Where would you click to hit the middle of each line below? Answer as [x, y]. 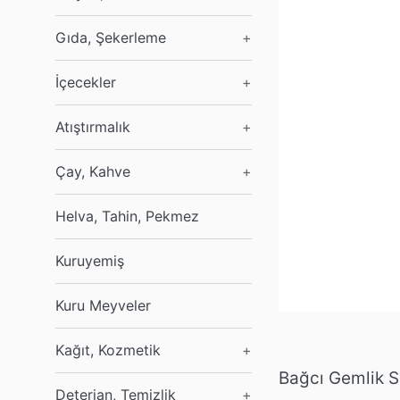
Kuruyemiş [90, 261]
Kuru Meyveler [103, 305]
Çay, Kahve [93, 171]
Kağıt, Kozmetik [108, 350]
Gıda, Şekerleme [111, 37]
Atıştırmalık [93, 127]
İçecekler [86, 82]
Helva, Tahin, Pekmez [127, 216]
